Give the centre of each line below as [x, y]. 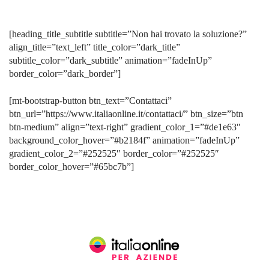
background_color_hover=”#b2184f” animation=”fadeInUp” [124, 141]
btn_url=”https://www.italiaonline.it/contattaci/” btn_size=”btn [126, 114]
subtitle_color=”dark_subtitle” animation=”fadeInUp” [110, 61]
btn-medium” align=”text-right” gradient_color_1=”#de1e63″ [125, 127]
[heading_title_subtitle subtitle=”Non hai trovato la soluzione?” [128, 34]
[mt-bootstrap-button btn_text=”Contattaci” [90, 101]
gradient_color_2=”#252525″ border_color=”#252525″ [114, 154]
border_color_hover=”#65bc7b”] [71, 167]
